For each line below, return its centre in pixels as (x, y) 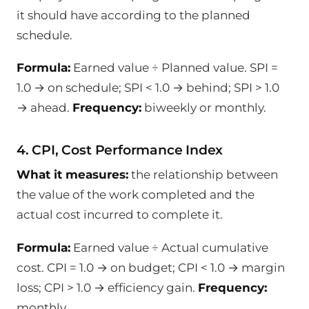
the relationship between (203, 175)
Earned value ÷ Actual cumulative (169, 247)
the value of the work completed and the (136, 195)
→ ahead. (44, 108)
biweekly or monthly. (204, 108)
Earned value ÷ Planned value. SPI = (174, 68)
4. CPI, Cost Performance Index (120, 150)
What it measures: (72, 175)
